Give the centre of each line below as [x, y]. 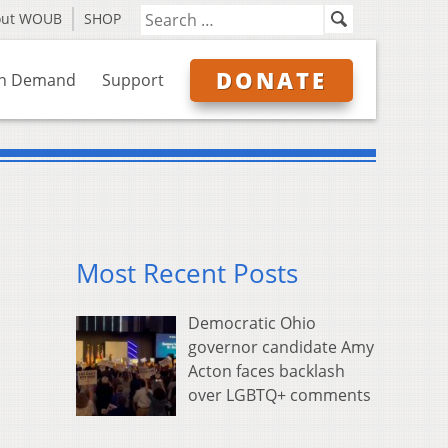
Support [133, 80]
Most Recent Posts [187, 274]
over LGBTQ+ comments [279, 395]
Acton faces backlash [266, 371]
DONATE [271, 80]
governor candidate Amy [281, 347]
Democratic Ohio [252, 323]
